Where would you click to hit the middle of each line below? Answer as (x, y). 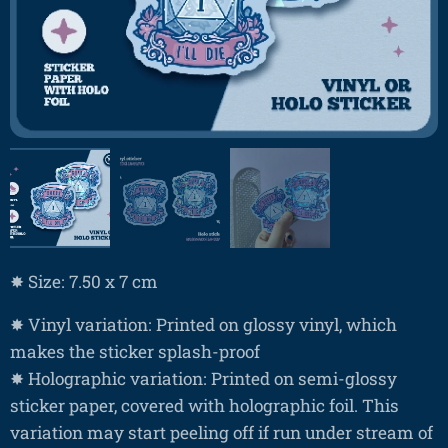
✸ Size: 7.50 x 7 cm (84, 281)
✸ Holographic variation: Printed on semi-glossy (203, 378)
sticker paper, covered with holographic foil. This (204, 405)
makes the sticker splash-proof (135, 351)
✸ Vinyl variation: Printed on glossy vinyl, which (203, 324)
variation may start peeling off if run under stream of (221, 432)
